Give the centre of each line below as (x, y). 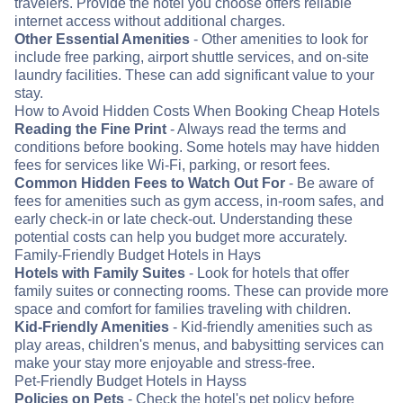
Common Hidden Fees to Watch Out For (150, 184)
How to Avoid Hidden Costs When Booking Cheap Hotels (197, 112)
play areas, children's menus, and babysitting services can (199, 345)
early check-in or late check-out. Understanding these (184, 219)
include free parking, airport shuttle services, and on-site (192, 58)
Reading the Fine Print (90, 130)
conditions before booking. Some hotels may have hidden (197, 148)
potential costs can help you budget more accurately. (181, 237)
